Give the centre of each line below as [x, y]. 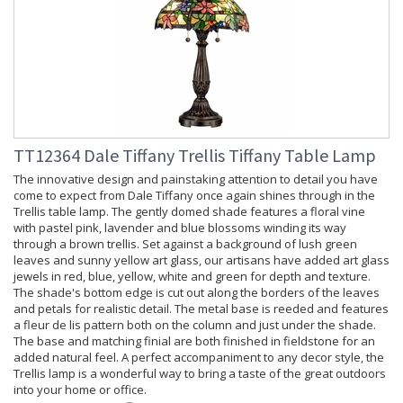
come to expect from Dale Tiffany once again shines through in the [194, 196]
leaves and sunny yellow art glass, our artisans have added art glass [201, 260]
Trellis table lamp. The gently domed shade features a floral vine [189, 212]
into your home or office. [80, 390]
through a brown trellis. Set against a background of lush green [185, 244]
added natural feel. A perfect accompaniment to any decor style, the [199, 358]
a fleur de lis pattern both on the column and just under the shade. [195, 325]
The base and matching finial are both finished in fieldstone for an [194, 341]
